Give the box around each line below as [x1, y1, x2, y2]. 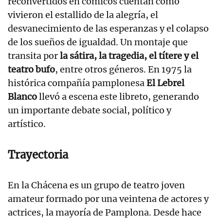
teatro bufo [8, 64, 55, 75]
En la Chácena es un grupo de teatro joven [8, 180, 185, 191]
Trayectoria [8, 148, 68, 162]
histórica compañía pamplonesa [8, 77, 145, 89]
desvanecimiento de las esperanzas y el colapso [8, 23, 209, 35]
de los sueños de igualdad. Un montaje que [8, 36, 188, 48]
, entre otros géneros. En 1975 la [55, 64, 192, 75]
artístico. [8, 118, 46, 130]
